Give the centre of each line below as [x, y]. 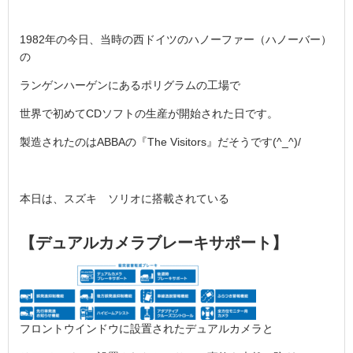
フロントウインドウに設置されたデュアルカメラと [147, 328]
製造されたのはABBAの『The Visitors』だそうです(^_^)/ [160, 142]
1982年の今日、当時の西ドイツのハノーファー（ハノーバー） [176, 40]
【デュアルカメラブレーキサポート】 [154, 242]
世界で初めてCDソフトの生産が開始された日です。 [149, 114]
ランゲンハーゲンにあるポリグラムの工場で [130, 85]
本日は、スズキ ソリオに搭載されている [124, 199]
